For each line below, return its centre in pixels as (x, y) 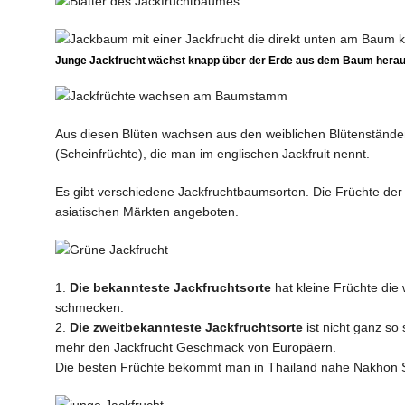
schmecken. (89, 307)
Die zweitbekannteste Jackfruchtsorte (186, 327)
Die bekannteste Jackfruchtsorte (170, 287)
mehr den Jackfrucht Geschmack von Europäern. (195, 347)
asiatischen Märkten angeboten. (146, 212)
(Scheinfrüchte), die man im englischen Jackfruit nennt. (212, 154)
